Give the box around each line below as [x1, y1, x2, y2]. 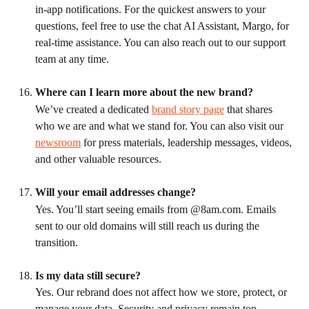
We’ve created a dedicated [35, 103, 152, 115]
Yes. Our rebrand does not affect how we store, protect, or [35, 286, 290, 299]
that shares [224, 103, 275, 115]
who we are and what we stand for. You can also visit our [35, 119, 286, 132]
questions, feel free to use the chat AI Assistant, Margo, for [35, 19, 292, 32]
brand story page [152, 103, 224, 115]
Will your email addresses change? [35, 186, 196, 199]
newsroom [35, 136, 81, 148]
